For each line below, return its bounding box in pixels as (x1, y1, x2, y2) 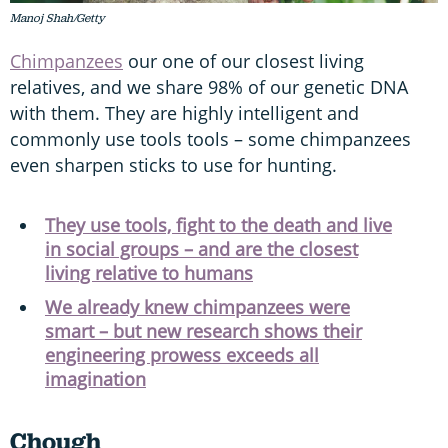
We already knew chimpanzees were (45, 295, 350, 320)
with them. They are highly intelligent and (10, 101, 359, 126)
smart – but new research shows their (45, 319, 362, 344)
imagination (45, 367, 146, 392)
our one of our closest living (123, 49, 364, 74)
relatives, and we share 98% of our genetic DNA (10, 75, 408, 100)
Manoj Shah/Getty (10, 10, 105, 27)
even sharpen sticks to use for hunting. (10, 153, 337, 178)
